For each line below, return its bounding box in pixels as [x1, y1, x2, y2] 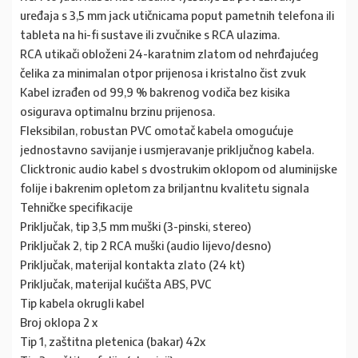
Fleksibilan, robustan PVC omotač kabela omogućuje [20, 123, 293, 137]
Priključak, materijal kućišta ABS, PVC [20, 276, 212, 291]
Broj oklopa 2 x [20, 315, 97, 329]
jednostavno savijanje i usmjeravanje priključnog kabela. [20, 142, 314, 157]
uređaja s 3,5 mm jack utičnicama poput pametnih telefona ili [20, 8, 334, 22]
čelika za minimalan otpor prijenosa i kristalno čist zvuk [20, 66, 306, 80]
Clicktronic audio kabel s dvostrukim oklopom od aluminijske [20, 161, 337, 176]
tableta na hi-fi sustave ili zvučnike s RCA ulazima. [20, 27, 280, 42]
